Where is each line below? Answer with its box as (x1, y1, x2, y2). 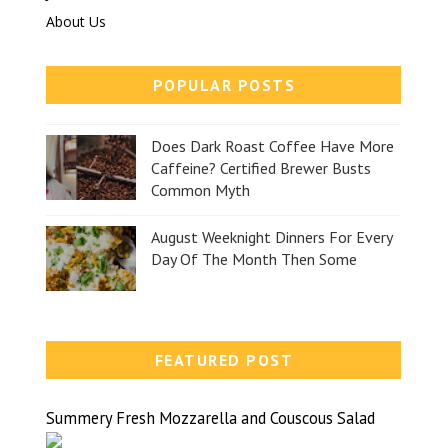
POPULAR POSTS (152, 75, 296, 96)
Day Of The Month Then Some (151, 249, 358, 270)
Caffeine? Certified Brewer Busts (151, 158, 372, 179)
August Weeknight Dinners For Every (151, 227, 393, 248)
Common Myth (151, 180, 251, 201)
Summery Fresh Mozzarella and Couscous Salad (46, 407, 376, 430)
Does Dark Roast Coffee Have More (151, 136, 395, 157)
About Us (46, 11, 107, 31)
